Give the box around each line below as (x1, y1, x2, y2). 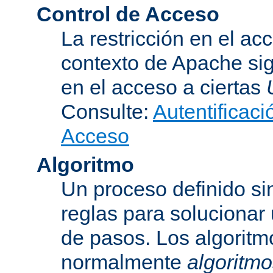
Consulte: (61, 99, 153, 123)
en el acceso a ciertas (61, 75, 266, 99)
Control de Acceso (37, 2, 219, 26)
